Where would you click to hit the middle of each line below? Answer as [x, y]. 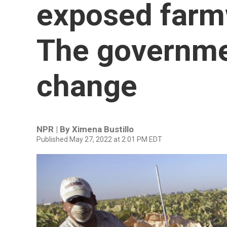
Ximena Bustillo [103, 129]
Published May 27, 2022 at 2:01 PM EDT [99, 139]
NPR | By [54, 129]
